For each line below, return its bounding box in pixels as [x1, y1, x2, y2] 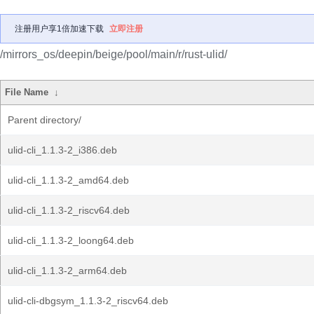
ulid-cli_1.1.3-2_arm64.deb [8, 265, 127, 276]
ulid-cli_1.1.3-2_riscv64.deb [8, 205, 130, 216]
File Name [5, 87, 49, 97]
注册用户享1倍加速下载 [15, 24, 104, 34]
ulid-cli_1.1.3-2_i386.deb [8, 144, 117, 156]
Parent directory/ [8, 114, 81, 125]
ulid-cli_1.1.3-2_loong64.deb [8, 235, 134, 246]
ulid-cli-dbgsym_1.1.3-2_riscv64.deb [8, 295, 168, 306]
